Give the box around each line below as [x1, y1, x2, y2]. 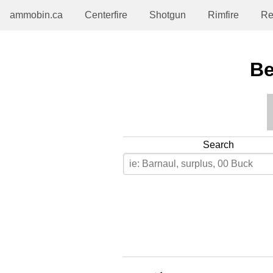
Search [202, 139, 234, 150]
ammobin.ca [10, 10, 63, 20]
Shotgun [149, 10, 186, 20]
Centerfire [85, 10, 127, 20]
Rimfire [208, 10, 239, 20]
